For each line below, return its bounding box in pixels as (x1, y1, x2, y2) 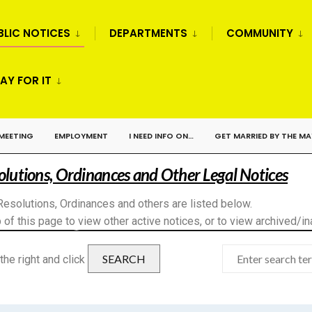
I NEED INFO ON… (129, 130, 194, 141)
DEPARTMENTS (109, 26, 187, 40)
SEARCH (102, 252, 146, 265)
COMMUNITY (226, 26, 293, 40)
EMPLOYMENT (54, 130, 108, 141)
